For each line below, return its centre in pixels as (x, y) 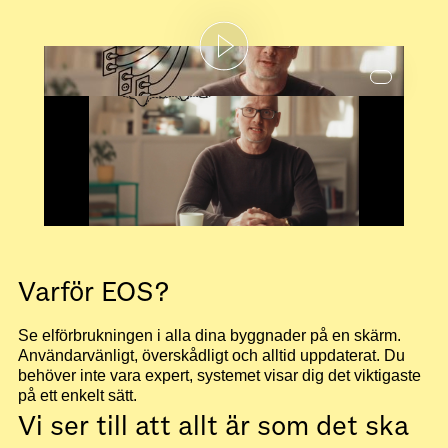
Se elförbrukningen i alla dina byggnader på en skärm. (209, 336)
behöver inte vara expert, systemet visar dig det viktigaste (219, 376)
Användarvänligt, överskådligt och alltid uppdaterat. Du (211, 356)
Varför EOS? (93, 293)
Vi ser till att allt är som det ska (213, 427)
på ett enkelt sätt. (77, 396)
